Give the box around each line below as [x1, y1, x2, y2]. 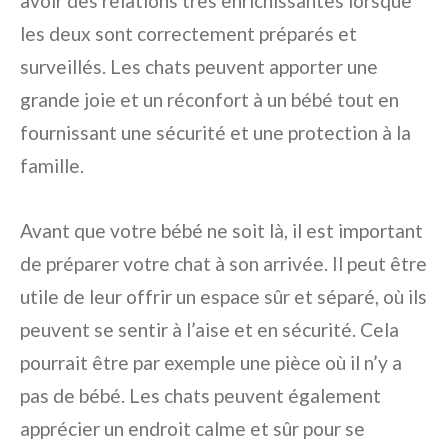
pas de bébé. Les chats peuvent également [20, 384, 381, 407]
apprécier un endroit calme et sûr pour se [20, 417, 365, 440]
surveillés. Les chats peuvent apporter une [20, 55, 378, 78]
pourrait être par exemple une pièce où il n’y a [20, 351, 402, 374]
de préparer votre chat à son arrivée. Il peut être [20, 252, 427, 275]
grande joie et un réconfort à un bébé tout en [20, 88, 399, 111]
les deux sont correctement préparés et [20, 22, 357, 45]
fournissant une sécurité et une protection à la [20, 121, 411, 144]
